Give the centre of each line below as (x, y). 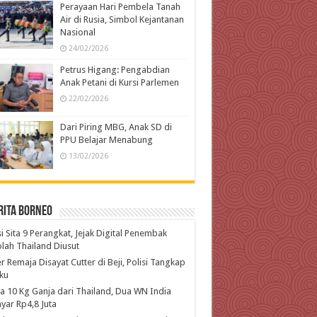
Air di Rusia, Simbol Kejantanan (122, 19)
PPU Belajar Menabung (106, 139)
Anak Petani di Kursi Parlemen (119, 82)
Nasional (77, 32)
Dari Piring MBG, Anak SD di (116, 127)
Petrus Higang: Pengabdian (115, 69)
